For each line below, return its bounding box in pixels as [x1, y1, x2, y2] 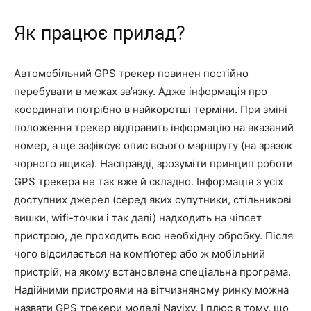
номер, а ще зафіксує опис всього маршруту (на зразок [14, 138, 292, 152]
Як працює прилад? [14, 22, 185, 44]
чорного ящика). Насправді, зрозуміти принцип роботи [14, 156, 293, 170]
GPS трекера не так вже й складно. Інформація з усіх [14, 174, 283, 188]
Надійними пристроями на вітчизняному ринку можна [14, 283, 289, 296]
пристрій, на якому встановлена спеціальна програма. [14, 264, 291, 278]
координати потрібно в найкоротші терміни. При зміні [14, 102, 287, 116]
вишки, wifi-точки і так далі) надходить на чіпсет [14, 210, 262, 224]
